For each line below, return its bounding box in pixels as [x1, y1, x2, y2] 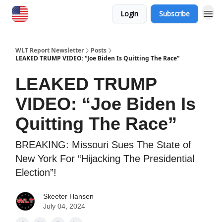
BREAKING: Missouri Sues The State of [15, 139, 191, 150]
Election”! [15, 167, 56, 178]
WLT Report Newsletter [15, 46, 84, 55]
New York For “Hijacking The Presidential [15, 153, 194, 164]
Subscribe [159, 9, 190, 18]
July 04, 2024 [43, 202, 85, 210]
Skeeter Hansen [43, 192, 94, 200]
